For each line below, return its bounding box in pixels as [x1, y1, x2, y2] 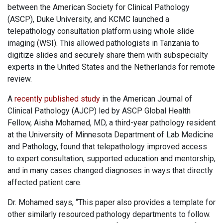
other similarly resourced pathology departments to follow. [7, 210, 211, 220]
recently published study [14, 94, 100, 104]
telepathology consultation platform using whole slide [7, 26, 194, 36]
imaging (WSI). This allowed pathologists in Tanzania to [7, 38, 199, 48]
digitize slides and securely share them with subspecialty [7, 50, 208, 60]
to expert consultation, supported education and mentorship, [7, 154, 216, 164]
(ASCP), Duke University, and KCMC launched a [7, 14, 169, 24]
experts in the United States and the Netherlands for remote [7, 62, 215, 72]
